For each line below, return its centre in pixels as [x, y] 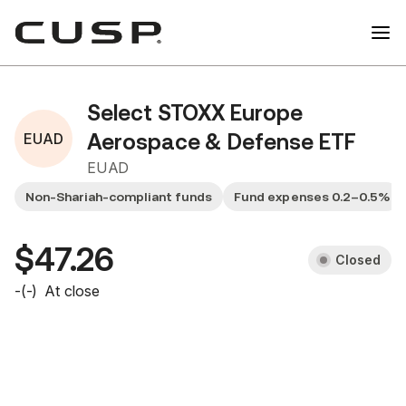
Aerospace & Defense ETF [222, 142]
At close [72, 291]
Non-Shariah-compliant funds [119, 197]
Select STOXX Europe [195, 113]
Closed [358, 260]
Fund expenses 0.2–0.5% [312, 197]
